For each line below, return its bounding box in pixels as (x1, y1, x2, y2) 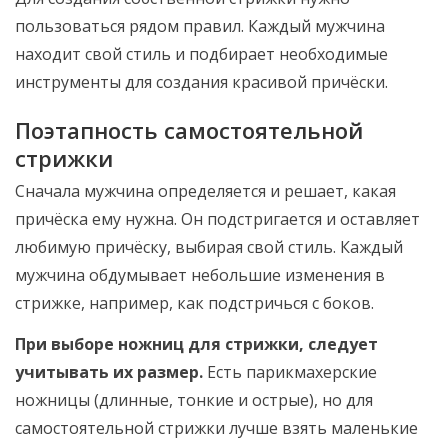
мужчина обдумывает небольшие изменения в (15, 264, 385, 287)
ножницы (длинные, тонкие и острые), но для (15, 389, 373, 412)
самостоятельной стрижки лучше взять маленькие (15, 417, 418, 440)
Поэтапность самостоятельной (15, 115, 363, 146)
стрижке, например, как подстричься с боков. (15, 292, 374, 315)
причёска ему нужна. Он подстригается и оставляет (15, 208, 420, 231)
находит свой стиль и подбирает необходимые (15, 43, 388, 66)
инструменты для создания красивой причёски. (15, 71, 388, 94)
